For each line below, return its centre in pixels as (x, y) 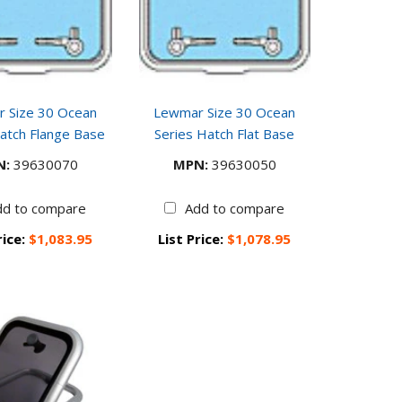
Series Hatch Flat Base (225, 134)
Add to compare (235, 209)
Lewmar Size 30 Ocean (225, 113)
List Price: (193, 239)
